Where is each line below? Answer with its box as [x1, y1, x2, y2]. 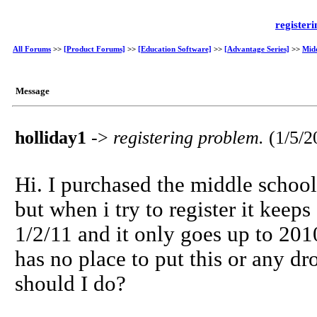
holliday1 [15, 127, 86, 148]
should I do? [15, 272, 126, 296]
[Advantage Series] [224, 45, 289, 53]
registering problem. [113, 127, 269, 148]
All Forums [13, 45, 51, 53]
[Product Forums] [64, 45, 125, 53]
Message [16, 86, 50, 96]
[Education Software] [138, 45, 212, 53]
